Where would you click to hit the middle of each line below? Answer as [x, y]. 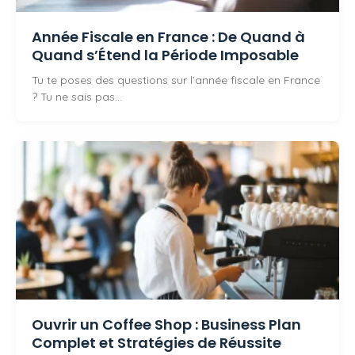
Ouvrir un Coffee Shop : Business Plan [166, 325]
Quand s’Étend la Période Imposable [165, 55]
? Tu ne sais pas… [77, 97]
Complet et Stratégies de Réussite [157, 343]
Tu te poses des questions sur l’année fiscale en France [176, 80]
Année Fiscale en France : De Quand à [168, 37]
